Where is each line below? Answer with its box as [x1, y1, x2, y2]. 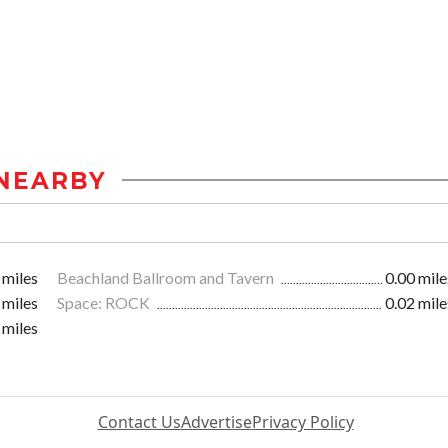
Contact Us [97, 410, 181, 433]
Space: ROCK [57, 292, 153, 312]
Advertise [180, 410, 252, 433]
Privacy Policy [251, 410, 354, 433]
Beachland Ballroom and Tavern [57, 267, 277, 287]
